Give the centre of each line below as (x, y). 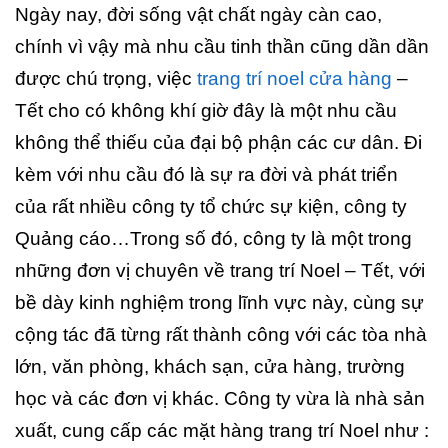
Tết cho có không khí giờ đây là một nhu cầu (206, 110)
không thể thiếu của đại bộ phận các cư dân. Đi (218, 142)
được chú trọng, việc (106, 78)
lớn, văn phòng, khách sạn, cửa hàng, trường (210, 366)
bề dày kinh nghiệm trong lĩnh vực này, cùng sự (219, 302)
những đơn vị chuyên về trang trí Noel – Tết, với (220, 270)
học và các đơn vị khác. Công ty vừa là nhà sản (220, 398)
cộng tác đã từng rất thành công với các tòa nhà (221, 334)
